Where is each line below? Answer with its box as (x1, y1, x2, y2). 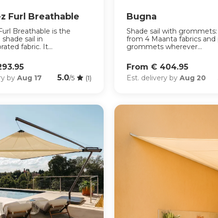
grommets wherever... (127, 42, 202, 51)
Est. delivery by (127, 73, 180, 83)
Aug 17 (17, 73, 42, 83)
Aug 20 (180, 73, 206, 83)
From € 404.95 (127, 62, 189, 72)
